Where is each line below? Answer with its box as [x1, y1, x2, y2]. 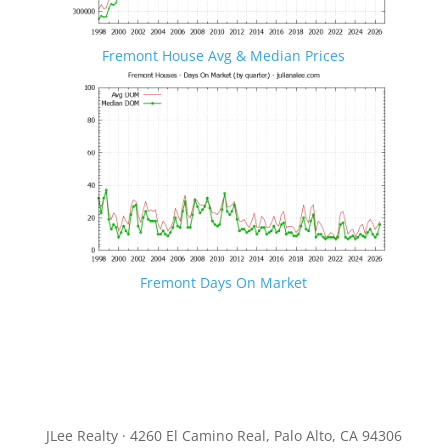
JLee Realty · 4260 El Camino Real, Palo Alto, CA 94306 [45, 426, 402, 446]
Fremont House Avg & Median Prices [102, 46, 346, 66]
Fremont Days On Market [140, 273, 308, 293]
